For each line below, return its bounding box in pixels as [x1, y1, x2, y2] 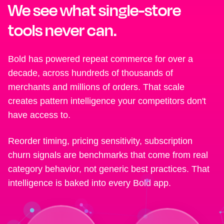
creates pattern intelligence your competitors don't [8, 95, 206, 106]
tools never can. [8, 19, 116, 40]
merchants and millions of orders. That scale [8, 81, 184, 92]
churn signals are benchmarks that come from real [8, 149, 208, 160]
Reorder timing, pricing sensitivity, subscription [8, 135, 192, 146]
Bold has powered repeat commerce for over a [8, 53, 193, 64]
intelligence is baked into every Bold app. [8, 177, 171, 188]
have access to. [8, 109, 70, 120]
